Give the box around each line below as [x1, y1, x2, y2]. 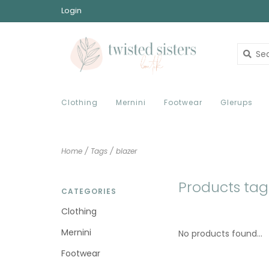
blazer [116, 146, 137, 156]
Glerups [220, 97, 253, 107]
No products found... [178, 228, 262, 240]
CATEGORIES [61, 186, 116, 196]
